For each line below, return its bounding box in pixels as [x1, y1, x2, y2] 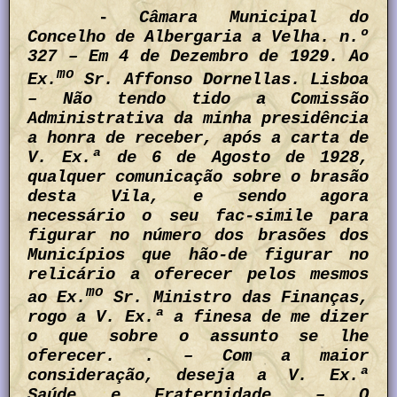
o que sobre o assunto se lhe [27, 326, 370, 346]
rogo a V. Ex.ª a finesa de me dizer [27, 307, 370, 327]
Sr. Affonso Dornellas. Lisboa [84, 69, 370, 90]
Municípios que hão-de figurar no [27, 245, 370, 265]
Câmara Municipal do [139, 7, 370, 27]
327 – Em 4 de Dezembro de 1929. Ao [27, 46, 370, 66]
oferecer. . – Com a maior [27, 346, 370, 366]
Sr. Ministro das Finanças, [113, 287, 370, 307]
